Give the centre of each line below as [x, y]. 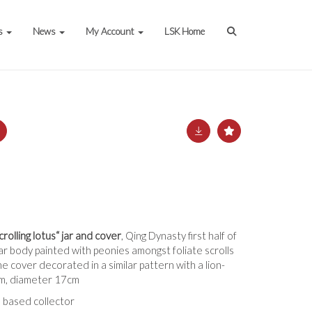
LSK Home [185, 31]
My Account [111, 31]
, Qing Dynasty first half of [179, 235]
